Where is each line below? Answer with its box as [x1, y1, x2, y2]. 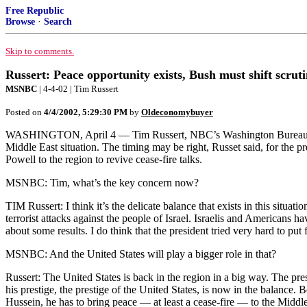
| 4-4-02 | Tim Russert [37, 84, 119, 94]
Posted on [5, 107, 44, 117]
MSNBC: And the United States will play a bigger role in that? [5, 248, 276, 260]
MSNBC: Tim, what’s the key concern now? [5, 177, 199, 188]
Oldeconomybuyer [141, 107, 213, 117]
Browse [5, 16, 35, 27]
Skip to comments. [5, 46, 74, 56]
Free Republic [5, 5, 64, 16]
